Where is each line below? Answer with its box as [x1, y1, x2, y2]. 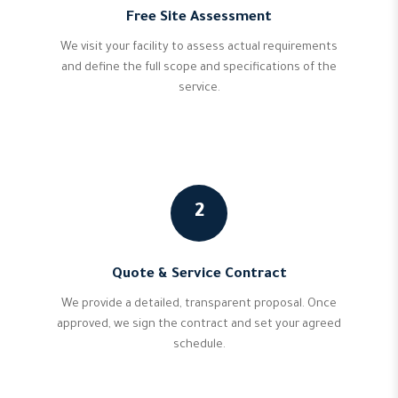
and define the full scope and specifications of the [61, 62, 337, 75]
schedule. [172, 339, 226, 352]
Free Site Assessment [126, 11, 272, 26]
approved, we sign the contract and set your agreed [57, 319, 341, 331]
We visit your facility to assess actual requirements [60, 42, 338, 54]
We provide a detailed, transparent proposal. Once [61, 298, 337, 311]
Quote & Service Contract [111, 267, 287, 283]
